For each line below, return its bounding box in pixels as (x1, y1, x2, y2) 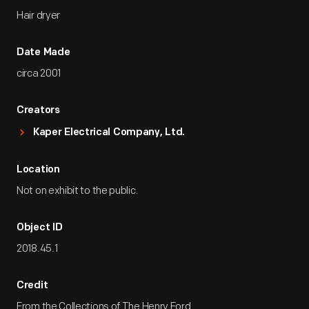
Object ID (17, 223, 63, 233)
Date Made (17, 48, 70, 58)
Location (17, 165, 60, 175)
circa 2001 (17, 67, 61, 80)
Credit (17, 281, 48, 291)
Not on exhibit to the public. (17, 184, 139, 197)
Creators (17, 106, 60, 116)
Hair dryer (17, 9, 60, 22)
